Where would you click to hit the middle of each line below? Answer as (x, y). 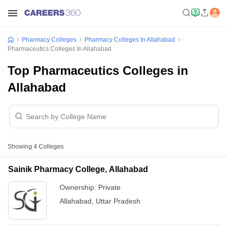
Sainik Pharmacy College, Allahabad (78, 169)
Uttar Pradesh (118, 201)
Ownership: (79, 187)
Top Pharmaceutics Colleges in (98, 70)
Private (109, 187)
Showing (21, 147)
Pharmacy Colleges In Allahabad (130, 40)
